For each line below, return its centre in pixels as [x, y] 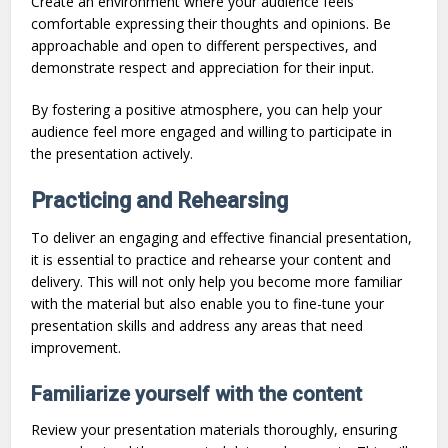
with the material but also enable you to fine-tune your [208, 304]
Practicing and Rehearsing [160, 201]
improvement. [76, 348]
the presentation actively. [112, 154]
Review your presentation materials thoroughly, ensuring [214, 430]
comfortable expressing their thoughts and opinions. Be [211, 24]
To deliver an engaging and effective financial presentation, [222, 238]
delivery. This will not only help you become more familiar [217, 282]
